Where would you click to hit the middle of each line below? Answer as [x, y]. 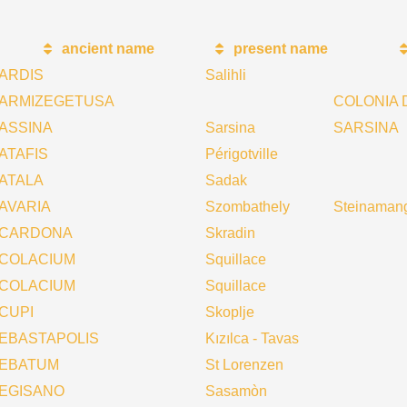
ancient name [106, 49]
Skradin [230, 233]
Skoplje [230, 312]
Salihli [226, 75]
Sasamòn [236, 391]
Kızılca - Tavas [252, 338]
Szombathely [248, 207]
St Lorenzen [244, 365]
